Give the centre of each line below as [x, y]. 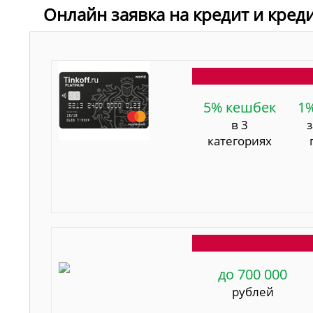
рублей [253, 291]
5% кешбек [239, 107]
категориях [239, 140]
